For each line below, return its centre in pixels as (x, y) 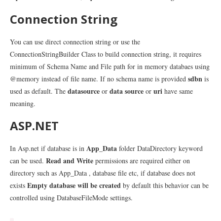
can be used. (28, 161)
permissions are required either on (142, 161)
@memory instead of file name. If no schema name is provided (99, 79)
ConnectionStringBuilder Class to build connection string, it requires (106, 54)
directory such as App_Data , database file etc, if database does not (103, 173)
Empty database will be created (74, 185)
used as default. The (39, 91)
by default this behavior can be (165, 185)
